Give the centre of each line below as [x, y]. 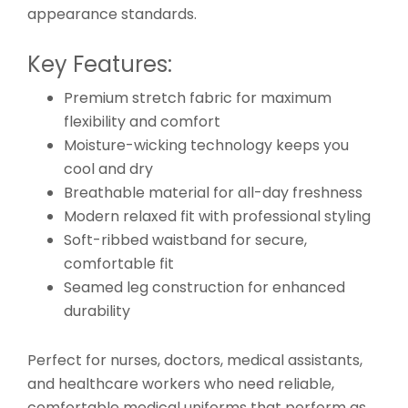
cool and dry [108, 168]
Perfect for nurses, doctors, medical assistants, [195, 360]
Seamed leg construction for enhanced [204, 287]
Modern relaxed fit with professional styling [217, 216]
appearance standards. [112, 14]
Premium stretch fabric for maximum [198, 97]
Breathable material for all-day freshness [213, 192]
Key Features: [100, 64]
